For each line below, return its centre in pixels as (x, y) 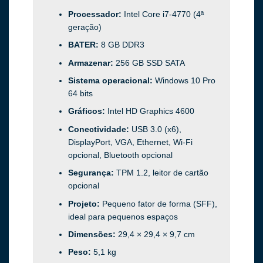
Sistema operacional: (111, 81)
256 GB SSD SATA (150, 63)
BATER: (84, 45)
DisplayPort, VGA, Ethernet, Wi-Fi (130, 142)
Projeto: (85, 203)
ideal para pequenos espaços (123, 216)
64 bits (80, 94)
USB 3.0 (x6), (156, 129)
